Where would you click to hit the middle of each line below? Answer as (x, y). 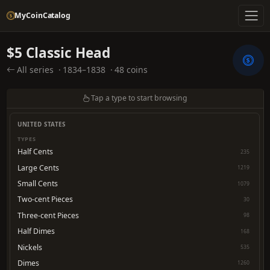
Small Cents (38, 184)
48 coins (131, 69)
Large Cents (38, 168)
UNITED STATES (42, 125)
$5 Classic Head (58, 53)
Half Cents (35, 152)
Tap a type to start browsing (140, 98)
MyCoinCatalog (42, 15)
